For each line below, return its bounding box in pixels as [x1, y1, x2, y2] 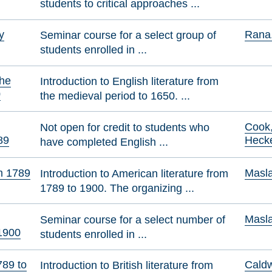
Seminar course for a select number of [40, 212, 226, 226]
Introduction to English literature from [40, 74, 219, 87]
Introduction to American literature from [40, 166, 229, 180]
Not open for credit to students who [40, 120, 210, 134]
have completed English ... [40, 135, 169, 148]
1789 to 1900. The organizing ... [40, 181, 195, 194]
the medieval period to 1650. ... [40, 89, 191, 102]
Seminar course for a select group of [40, 29, 217, 42]
